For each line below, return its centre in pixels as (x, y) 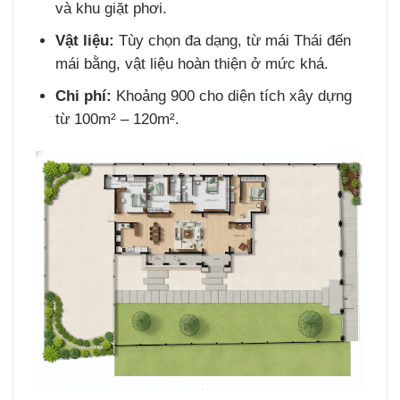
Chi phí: (84, 96)
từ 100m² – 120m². (118, 119)
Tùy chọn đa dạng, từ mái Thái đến (233, 40)
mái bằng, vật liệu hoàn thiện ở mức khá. (192, 63)
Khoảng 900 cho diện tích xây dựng (232, 96)
